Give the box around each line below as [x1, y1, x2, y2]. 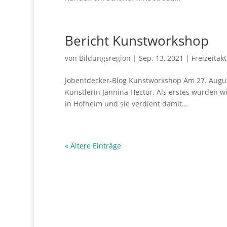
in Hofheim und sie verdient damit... [64, 98, 188, 108]
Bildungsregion [79, 53, 131, 63]
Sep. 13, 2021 [138, 53, 183, 63]
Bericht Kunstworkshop [64, 31, 209, 50]
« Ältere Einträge [64, 140, 121, 150]
